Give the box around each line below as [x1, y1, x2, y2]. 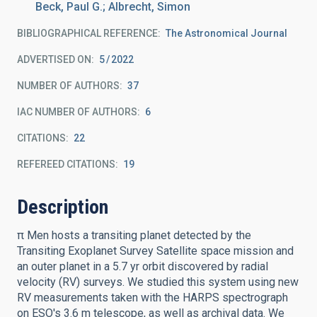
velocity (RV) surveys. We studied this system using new [17, 275, 299, 289]
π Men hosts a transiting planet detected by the [17, 229, 251, 242]
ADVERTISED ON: [17, 54, 94, 65]
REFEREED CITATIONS [17, 158, 115, 170]
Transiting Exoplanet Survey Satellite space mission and [17, 244, 294, 258]
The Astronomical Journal [166, 28, 287, 39]
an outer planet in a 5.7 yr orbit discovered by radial [17, 260, 268, 273]
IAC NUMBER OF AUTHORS [17, 106, 137, 117]
